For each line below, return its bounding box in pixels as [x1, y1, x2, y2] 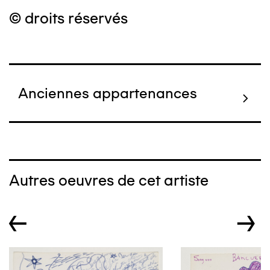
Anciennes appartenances [18, 84, 197, 102]
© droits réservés [9, 9, 128, 27]
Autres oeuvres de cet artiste [9, 171, 209, 189]
